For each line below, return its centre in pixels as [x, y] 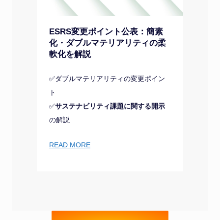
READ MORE [69, 145]
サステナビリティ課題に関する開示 [110, 106]
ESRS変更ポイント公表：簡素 [106, 31]
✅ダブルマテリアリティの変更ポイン [107, 79]
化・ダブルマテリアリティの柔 [107, 43]
